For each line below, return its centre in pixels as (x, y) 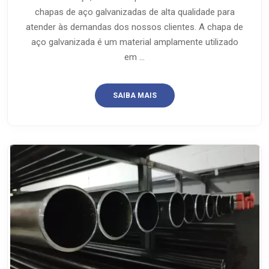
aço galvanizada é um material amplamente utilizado (134, 42)
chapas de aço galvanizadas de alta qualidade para (134, 12)
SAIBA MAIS (134, 95)
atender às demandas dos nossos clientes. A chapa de (134, 27)
